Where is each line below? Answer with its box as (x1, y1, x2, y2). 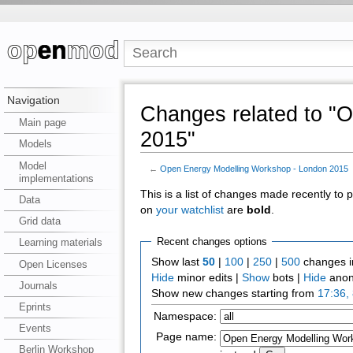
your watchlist (155, 203, 224, 216)
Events (18, 322, 51, 335)
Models (18, 138, 52, 150)
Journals (18, 279, 58, 292)
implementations (18, 172, 94, 184)
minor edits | (174, 272, 243, 284)
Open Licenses (18, 258, 87, 270)
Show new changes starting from (151, 288, 318, 300)
